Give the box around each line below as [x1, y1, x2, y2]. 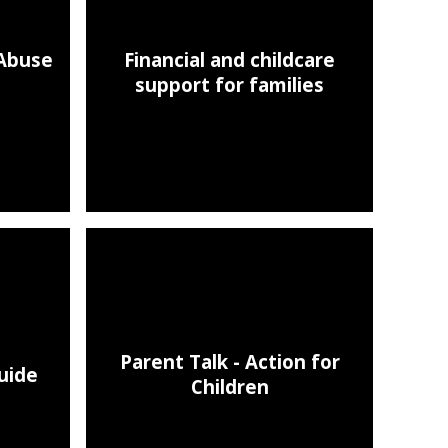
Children [190, 374, 269, 400]
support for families [135, 71, 325, 97]
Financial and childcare [124, 46, 336, 72]
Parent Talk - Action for [119, 349, 340, 375]
